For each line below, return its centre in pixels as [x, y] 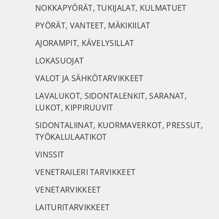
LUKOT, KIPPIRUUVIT [74, 108]
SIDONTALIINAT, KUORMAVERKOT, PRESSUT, [119, 125]
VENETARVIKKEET [68, 190]
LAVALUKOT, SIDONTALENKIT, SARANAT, [111, 96]
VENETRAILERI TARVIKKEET [86, 172]
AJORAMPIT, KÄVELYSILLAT [85, 43]
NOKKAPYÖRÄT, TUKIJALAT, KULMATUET [111, 8]
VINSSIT [50, 154]
